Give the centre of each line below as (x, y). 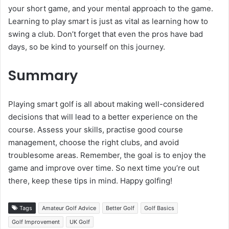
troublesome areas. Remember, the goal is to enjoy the (107, 155)
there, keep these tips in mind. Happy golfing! (90, 181)
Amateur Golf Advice (69, 208)
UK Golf (80, 222)
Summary (43, 76)
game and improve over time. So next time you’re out (104, 168)
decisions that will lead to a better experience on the (103, 117)
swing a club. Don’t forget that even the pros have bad (106, 34)
